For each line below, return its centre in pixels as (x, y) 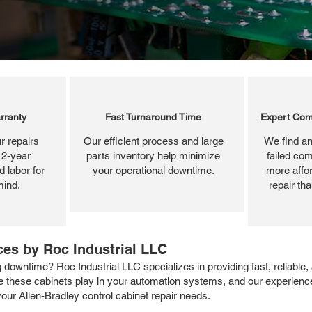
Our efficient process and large (153, 141)
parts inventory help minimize (153, 155)
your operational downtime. (153, 170)
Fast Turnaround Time (153, 117)
